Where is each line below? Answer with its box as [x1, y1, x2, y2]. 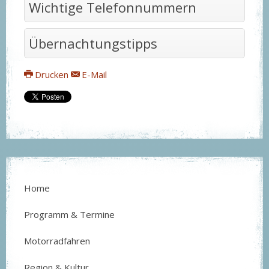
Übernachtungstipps [29, 34, 157, 52]
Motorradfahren [24, 235, 90, 247]
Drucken [32, 68, 71, 80]
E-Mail [79, 68, 107, 80]
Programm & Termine [24, 208, 115, 220]
